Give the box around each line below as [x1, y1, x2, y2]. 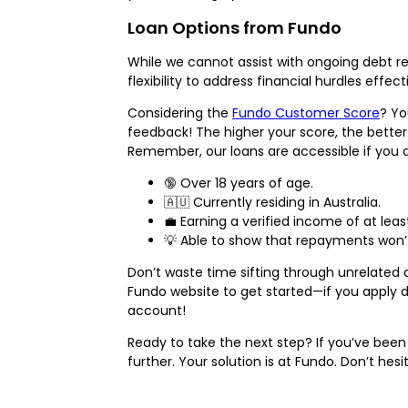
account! [127, 301, 186, 320]
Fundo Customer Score [232, 103, 380, 122]
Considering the [127, 103, 232, 122]
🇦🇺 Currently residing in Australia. [164, 192, 381, 211]
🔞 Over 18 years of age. [164, 173, 313, 192]
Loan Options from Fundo [127, 15, 342, 39]
